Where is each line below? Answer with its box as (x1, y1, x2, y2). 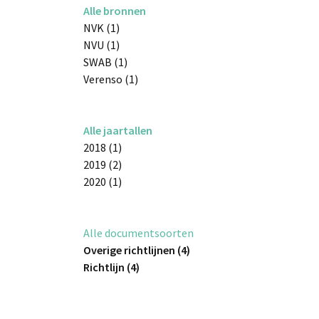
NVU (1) (83, 37, 120, 52)
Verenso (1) (83, 71, 138, 86)
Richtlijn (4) (83, 259, 140, 274)
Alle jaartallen (83, 122, 152, 137)
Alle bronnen (83, 3, 146, 18)
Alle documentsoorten (83, 225, 194, 240)
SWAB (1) (83, 54, 127, 69)
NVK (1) (83, 20, 120, 35)
